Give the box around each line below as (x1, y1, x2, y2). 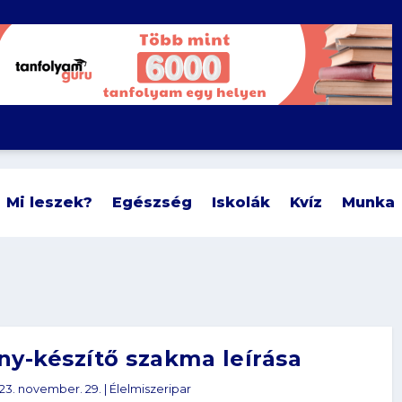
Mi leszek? (6, 193, 93, 211)
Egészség (112, 193, 193, 211)
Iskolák (212, 193, 271, 211)
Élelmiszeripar (109, 382, 191, 397)
